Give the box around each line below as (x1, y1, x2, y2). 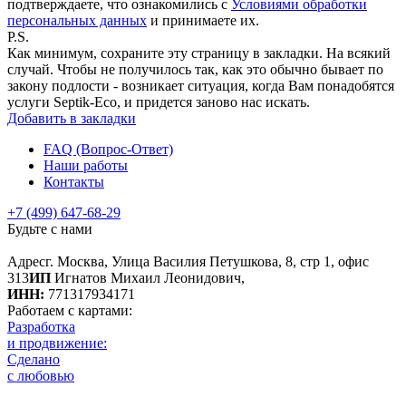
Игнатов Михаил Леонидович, (51, 269, 245, 285)
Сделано (7, 351, 60, 367)
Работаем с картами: (7, 302, 132, 318)
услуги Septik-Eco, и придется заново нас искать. (7, 93, 310, 110)
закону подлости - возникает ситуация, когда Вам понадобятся (7, 77, 394, 93)
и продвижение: (7, 334, 107, 351)
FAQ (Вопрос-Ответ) (43, 140, 173, 157)
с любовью (7, 367, 74, 383)
